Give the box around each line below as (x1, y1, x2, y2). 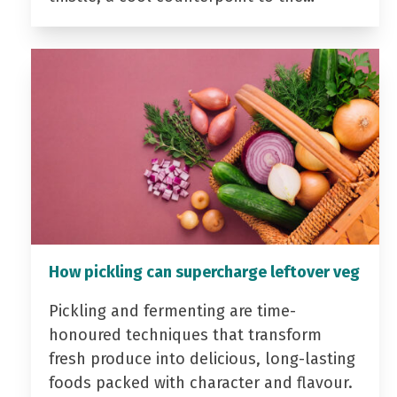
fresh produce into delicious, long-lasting (48, 349, 355, 370)
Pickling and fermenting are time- (48, 301, 296, 322)
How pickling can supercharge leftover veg (48, 262, 360, 283)
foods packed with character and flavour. (48, 373, 353, 393)
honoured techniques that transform (48, 325, 322, 346)
